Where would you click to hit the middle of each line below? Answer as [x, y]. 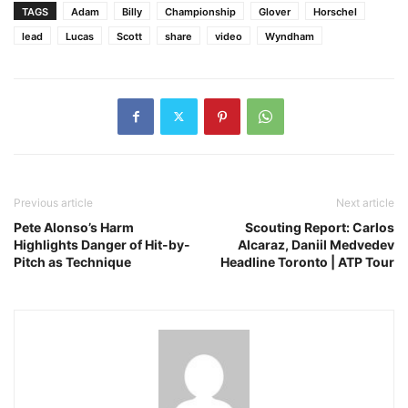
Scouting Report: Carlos [320, 227]
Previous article [53, 202]
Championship [200, 11]
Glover [275, 11]
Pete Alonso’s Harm [74, 227]
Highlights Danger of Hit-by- [102, 244]
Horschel [335, 11]
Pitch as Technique [72, 261]
